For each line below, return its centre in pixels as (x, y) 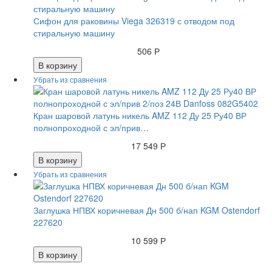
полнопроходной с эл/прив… (91, 128)
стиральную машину (74, 33)
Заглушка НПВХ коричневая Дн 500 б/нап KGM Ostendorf (147, 210)
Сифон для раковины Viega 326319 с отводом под (134, 21)
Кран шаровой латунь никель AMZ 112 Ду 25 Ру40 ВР (140, 116)
